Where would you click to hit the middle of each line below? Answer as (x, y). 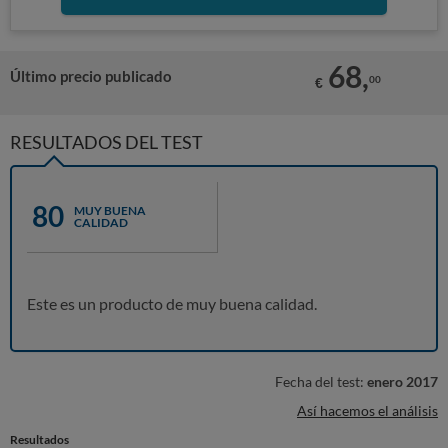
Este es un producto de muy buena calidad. (172, 303)
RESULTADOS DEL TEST (106, 142)
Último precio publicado (91, 76)
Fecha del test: (321, 381)
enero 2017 (402, 381)
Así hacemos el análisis (367, 410)
